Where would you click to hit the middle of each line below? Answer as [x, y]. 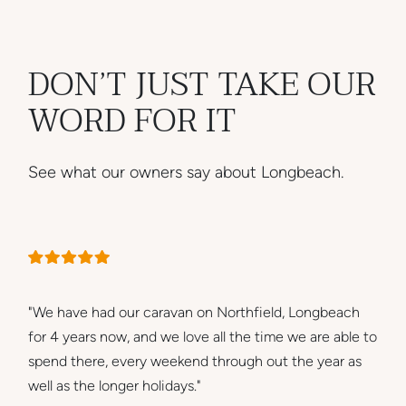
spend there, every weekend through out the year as [195, 362]
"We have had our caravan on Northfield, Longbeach [194, 313]
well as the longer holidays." [115, 386]
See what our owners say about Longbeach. [186, 172]
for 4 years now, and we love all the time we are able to [203, 337]
